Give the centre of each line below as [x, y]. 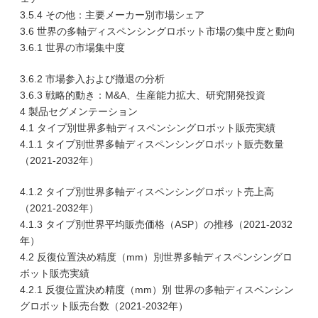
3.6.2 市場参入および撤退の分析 [92, 79]
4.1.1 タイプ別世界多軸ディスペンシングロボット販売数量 [152, 144]
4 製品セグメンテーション [79, 111]
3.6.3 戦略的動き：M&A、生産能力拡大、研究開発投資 [143, 95]
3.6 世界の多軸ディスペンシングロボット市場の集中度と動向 [158, 31]
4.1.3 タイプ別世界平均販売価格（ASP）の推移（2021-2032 [156, 224]
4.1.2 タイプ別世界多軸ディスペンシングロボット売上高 [147, 192]
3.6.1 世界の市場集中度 [72, 48]
